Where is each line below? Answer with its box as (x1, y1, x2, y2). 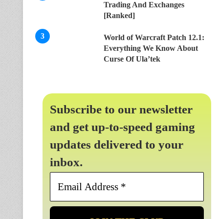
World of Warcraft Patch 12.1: (104, 33, 204, 42)
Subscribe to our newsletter (50, 103, 193, 116)
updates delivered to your (50, 138, 183, 151)
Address (126, 183, 162, 195)
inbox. (50, 155, 83, 169)
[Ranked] (104, 11, 135, 20)
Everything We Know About (104, 44, 198, 52)
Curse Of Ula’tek (104, 55, 160, 63)
